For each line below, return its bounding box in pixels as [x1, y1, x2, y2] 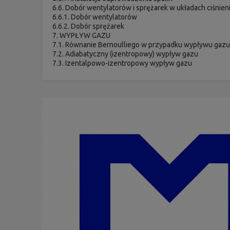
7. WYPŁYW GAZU [52, 31, 111, 40]
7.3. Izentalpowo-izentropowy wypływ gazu [52, 59, 193, 67]
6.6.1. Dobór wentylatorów [52, 12, 138, 21]
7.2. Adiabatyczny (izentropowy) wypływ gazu [52, 49, 199, 58]
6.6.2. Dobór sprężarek [52, 22, 125, 30]
